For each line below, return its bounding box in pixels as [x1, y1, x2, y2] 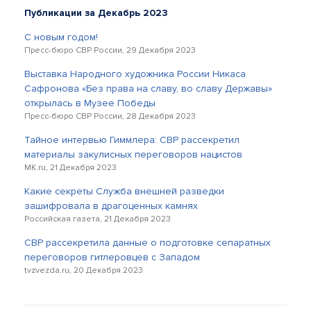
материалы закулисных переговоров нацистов [24, 148, 242, 160]
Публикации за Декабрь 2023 [24, 6, 168, 19]
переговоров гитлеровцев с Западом [24, 251, 200, 263]
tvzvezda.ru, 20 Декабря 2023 [24, 264, 143, 276]
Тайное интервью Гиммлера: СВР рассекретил [24, 133, 239, 146]
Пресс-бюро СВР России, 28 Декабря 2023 [24, 110, 196, 121]
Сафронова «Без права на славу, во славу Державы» [24, 82, 272, 94]
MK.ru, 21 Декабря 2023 [24, 162, 117, 173]
